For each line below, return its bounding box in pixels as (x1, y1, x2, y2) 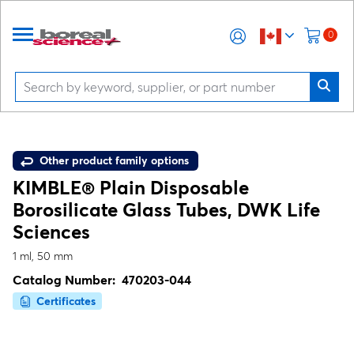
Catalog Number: (13, 272, 122, 288)
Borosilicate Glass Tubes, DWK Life (13, 198, 320, 221)
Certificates (36, 294, 96, 308)
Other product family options (36, 153, 189, 168)
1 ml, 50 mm (13, 249, 73, 263)
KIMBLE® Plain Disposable (13, 176, 249, 199)
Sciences (13, 220, 90, 243)
